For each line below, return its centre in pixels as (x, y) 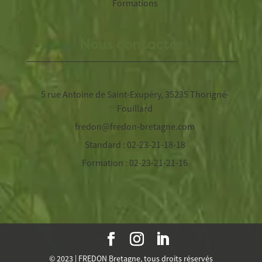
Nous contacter (131, 45)
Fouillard (135, 108)
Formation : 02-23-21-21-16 (135, 162)
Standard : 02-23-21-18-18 (135, 144)
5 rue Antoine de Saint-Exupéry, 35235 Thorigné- (135, 94)
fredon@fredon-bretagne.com (135, 126)
